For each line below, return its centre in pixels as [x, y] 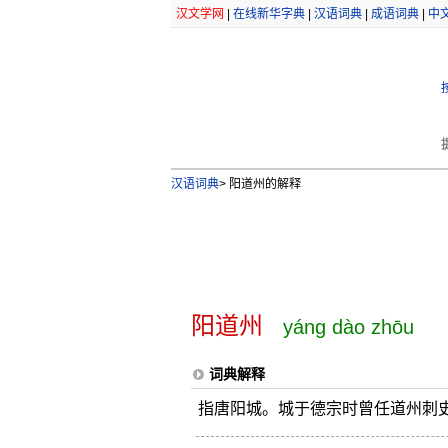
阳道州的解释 [263, 184]
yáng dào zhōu [348, 327]
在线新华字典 [268, 14]
